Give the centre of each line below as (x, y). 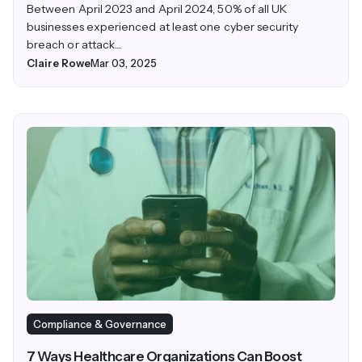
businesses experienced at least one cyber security (163, 26)
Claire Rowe (59, 63)
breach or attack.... (75, 44)
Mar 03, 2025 (124, 63)
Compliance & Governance (100, 324)
